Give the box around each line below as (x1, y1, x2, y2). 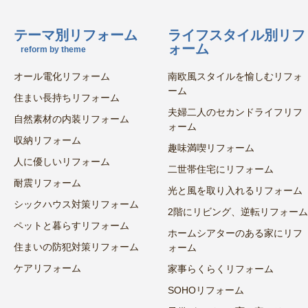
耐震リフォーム (14, 177, 81, 188)
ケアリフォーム (14, 263, 81, 274)
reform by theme (21, 45, 86, 54)
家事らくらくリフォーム (168, 263, 274, 274)
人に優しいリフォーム (14, 156, 110, 167)
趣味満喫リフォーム (168, 142, 254, 153)
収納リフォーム (14, 135, 81, 146)
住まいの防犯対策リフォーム (14, 241, 139, 252)
